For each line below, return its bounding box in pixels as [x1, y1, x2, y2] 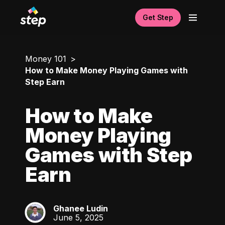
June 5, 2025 [53, 212, 103, 222]
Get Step [143, 13, 173, 22]
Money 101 [25, 54, 66, 64]
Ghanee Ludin [53, 203, 108, 213]
